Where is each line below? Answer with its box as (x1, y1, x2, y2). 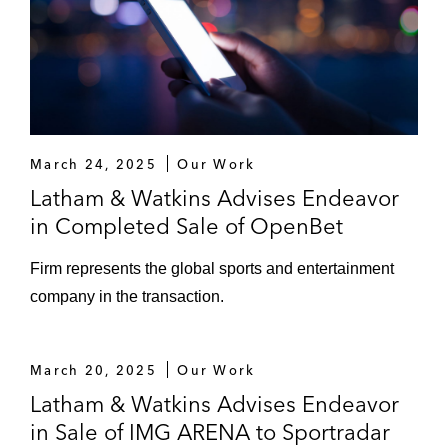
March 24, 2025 (30, 155, 157, 172)
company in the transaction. (30, 287, 224, 305)
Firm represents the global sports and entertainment (30, 259, 394, 277)
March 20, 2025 (30, 361, 157, 378)
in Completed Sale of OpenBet (30, 211, 343, 240)
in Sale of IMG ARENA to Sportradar (30, 417, 390, 446)
